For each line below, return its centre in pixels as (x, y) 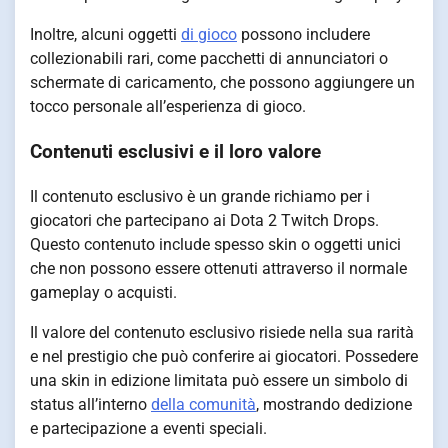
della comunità (203, 404)
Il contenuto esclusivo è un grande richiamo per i (200, 196)
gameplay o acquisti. (103, 292)
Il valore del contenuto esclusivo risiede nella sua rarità (222, 332)
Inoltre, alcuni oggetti (105, 35)
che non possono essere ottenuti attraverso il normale (218, 268)
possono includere (303, 35)
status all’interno (90, 404)
